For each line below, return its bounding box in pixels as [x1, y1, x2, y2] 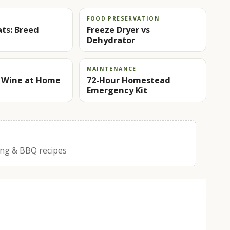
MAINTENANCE [86, 65, 137, 72]
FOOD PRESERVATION [86, 14, 160, 22]
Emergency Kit [86, 84, 147, 96]
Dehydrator [86, 34, 135, 46]
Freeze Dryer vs [86, 24, 150, 35]
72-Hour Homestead [86, 74, 170, 86]
